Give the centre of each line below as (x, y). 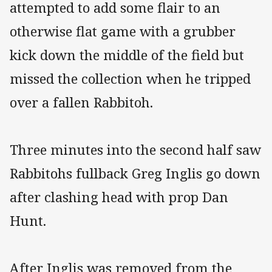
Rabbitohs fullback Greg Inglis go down (135, 173)
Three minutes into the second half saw (135, 149)
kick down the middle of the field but (127, 55)
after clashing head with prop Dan (119, 197)
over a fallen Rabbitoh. (81, 102)
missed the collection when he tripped (130, 78)
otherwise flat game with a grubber (123, 31)
